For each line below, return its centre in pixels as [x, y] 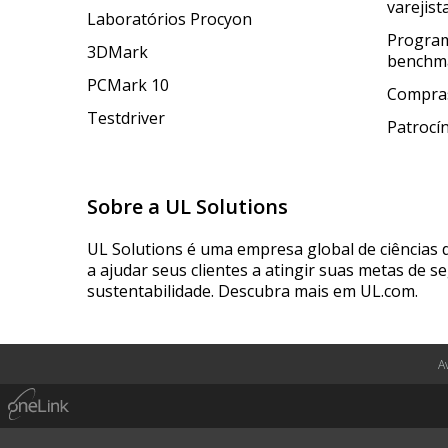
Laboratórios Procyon [169, 19]
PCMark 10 [128, 85]
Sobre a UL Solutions [187, 207]
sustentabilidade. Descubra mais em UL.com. [252, 291]
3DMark [117, 52]
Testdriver [126, 118]
